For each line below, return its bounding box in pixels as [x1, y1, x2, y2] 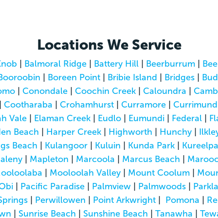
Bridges [164, 72, 195, 83]
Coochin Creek [75, 85, 136, 96]
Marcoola [75, 153, 115, 164]
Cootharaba [3, 99, 53, 110]
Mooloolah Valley [50, 167, 121, 178]
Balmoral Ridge [24, 58, 87, 69]
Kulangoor [44, 140, 88, 151]
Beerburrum [145, 58, 195, 69]
